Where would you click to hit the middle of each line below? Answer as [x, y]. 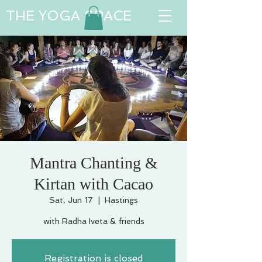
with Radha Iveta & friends [94, 221]
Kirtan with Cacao [94, 184]
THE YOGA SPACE [69, 15]
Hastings [121, 200]
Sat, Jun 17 [71, 200]
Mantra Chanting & [94, 163]
